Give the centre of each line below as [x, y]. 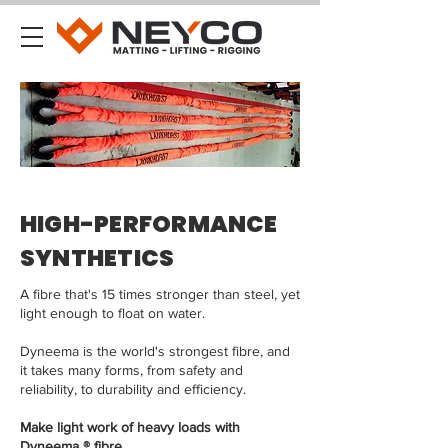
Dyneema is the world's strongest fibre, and [155, 351]
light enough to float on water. [112, 313]
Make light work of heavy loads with [130, 427]
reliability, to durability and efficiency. [133, 389]
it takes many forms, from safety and [131, 370]
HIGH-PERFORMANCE [149, 224]
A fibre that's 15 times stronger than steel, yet [160, 294]
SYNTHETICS [97, 258]
